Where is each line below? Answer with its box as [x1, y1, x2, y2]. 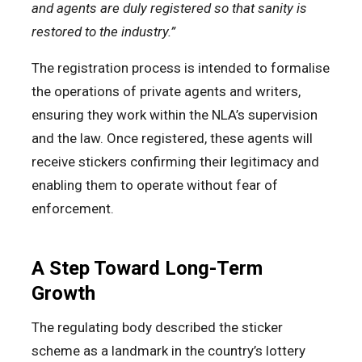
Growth [32, 281, 95, 305]
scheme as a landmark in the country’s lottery [32, 342, 305, 359]
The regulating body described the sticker [32, 318, 283, 335]
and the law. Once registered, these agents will [32, 129, 313, 146]
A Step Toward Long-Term [32, 256, 263, 280]
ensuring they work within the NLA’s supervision [32, 106, 318, 123]
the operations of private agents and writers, [32, 82, 301, 99]
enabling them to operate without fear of [32, 176, 278, 193]
